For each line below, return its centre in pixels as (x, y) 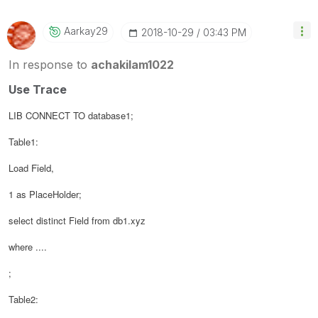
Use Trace (38, 89)
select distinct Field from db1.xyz (77, 220)
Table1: (23, 141)
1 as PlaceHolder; (45, 194)
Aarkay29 (86, 31)
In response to (50, 64)
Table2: (23, 299)
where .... (28, 246)
